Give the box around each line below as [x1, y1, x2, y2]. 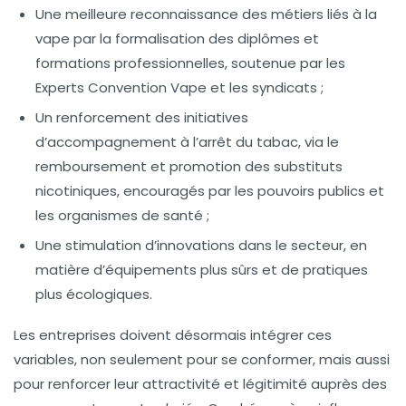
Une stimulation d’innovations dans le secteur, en [35, 236, 367, 256]
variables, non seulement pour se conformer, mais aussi [14, 350, 390, 370]
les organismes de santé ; [35, 206, 209, 226]
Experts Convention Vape [35, 78, 207, 98]
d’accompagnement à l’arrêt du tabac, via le [35, 132, 339, 152]
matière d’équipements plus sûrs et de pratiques [35, 260, 368, 280]
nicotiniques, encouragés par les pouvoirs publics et [35, 181, 384, 201]
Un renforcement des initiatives [35, 108, 248, 128]
